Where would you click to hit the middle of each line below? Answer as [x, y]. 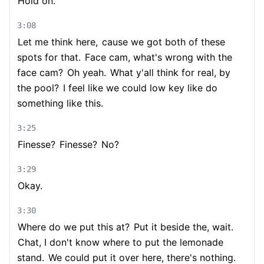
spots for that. [49, 57]
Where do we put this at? [74, 227]
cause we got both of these [162, 42]
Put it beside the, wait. [182, 227]
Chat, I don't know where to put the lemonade [121, 242]
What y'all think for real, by [169, 72]
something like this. [60, 103]
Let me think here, [58, 42]
